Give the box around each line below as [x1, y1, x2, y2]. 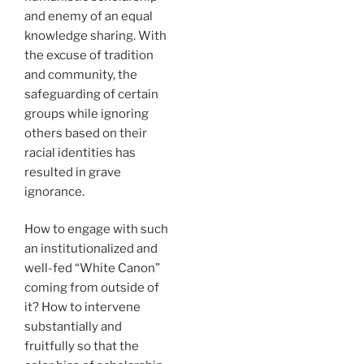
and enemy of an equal [24, 8, 153, 24]
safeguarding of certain [24, 86, 158, 102]
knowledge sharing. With [24, 28, 167, 43]
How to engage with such [24, 222, 168, 236]
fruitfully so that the [24, 339, 139, 353]
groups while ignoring [24, 106, 149, 121]
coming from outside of [24, 280, 159, 295]
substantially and [24, 319, 122, 334]
